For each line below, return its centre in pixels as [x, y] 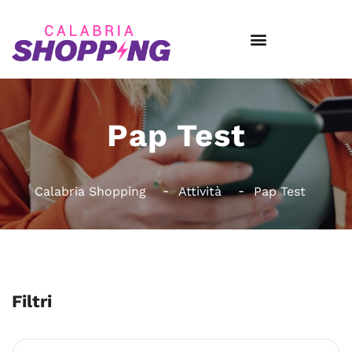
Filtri [32, 301]
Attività [200, 191]
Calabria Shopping [90, 191]
